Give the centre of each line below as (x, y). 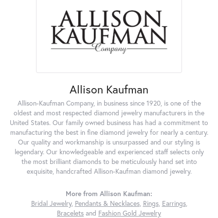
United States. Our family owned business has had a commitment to (109, 122)
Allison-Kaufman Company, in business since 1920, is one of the (109, 103)
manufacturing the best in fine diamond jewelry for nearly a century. (109, 132)
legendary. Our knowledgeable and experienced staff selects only (109, 152)
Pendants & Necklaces (107, 203)
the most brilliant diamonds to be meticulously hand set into (109, 161)
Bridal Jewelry (51, 203)
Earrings (174, 203)
